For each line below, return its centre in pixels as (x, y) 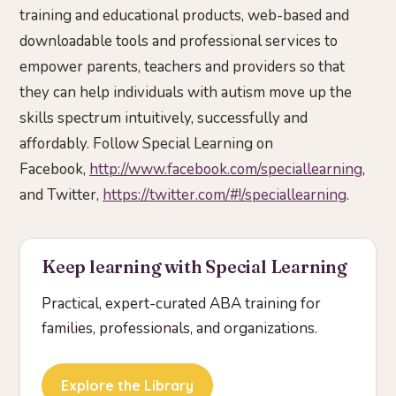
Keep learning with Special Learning (195, 267)
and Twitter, (61, 194)
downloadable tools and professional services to (179, 41)
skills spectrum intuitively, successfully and (164, 118)
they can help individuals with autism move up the (186, 92)
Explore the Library (127, 385)
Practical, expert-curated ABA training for (181, 303)
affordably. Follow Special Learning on (146, 143)
